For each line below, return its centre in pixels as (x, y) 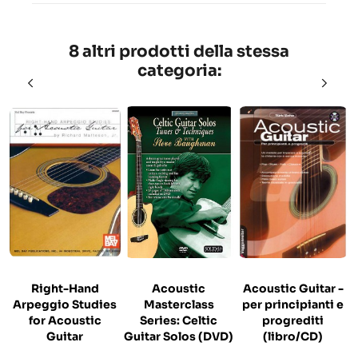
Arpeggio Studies (65, 305)
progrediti (293, 321)
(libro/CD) (293, 337)
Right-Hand (65, 289)
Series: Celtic (179, 321)
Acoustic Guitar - (293, 289)
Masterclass (179, 305)
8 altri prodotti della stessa (179, 52)
